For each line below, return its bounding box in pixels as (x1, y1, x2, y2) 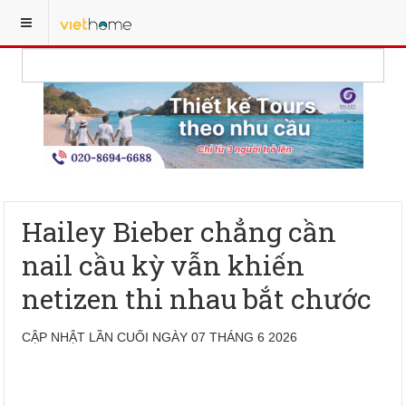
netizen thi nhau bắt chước (22, 281, 372, 316)
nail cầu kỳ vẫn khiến (22, 247, 305, 283)
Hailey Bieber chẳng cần (22, 214, 337, 249)
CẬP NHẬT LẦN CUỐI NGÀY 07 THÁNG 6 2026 (22, 330, 298, 344)
